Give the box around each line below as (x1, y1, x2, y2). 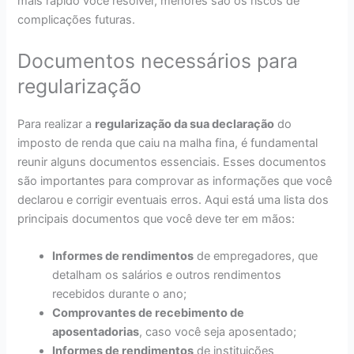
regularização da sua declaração (95, 116, 275, 131)
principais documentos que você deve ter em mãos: (17, 211, 296, 226)
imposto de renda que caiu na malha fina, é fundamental (17, 135, 318, 150)
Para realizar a (17, 116, 96, 131)
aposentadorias (52, 324, 140, 339)
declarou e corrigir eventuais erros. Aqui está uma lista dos (17, 192, 330, 207)
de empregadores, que (194, 248, 318, 263)
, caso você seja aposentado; (139, 324, 297, 339)
